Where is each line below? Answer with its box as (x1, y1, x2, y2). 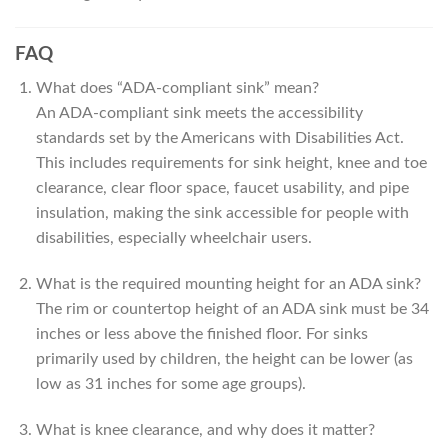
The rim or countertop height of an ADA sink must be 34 (35, 300, 429, 317)
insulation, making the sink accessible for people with (35, 205, 409, 222)
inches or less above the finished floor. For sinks (35, 325, 368, 342)
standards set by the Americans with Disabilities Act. (35, 130, 404, 147)
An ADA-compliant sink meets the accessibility (35, 105, 363, 122)
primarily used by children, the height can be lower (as (35, 350, 413, 367)
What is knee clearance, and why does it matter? (35, 421, 375, 438)
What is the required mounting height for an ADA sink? (35, 275, 421, 292)
